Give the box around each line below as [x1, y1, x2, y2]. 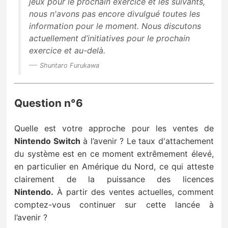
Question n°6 [14, 96, 83, 109]
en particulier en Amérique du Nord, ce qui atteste [14, 161, 214, 172]
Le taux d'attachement [126, 135, 214, 146]
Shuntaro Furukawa [40, 61, 100, 69]
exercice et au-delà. [29, 45, 106, 55]
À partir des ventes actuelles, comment [57, 186, 214, 197]
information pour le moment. [29, 20, 139, 31]
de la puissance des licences [66, 174, 214, 184]
